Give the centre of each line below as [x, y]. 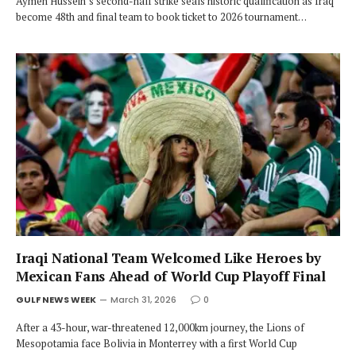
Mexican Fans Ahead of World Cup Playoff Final [171, 276]
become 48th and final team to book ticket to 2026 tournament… [161, 17]
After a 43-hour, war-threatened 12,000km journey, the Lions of [160, 327]
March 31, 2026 [143, 299]
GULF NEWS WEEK [56, 299]
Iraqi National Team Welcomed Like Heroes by [168, 257]
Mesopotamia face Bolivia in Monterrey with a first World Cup [157, 343]
